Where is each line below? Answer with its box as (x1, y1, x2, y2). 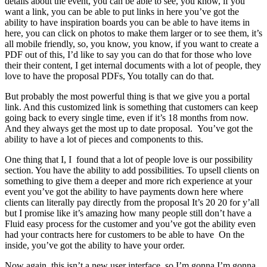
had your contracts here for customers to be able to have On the (5, 229, 244, 240)
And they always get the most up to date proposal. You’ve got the (5, 123, 253, 133)
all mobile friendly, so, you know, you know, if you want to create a (5, 38, 259, 49)
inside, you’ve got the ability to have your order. (5, 240, 185, 250)
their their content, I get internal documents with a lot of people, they (5, 60, 261, 70)
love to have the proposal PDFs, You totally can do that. (5, 70, 214, 81)
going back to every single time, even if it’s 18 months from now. (5, 112, 249, 123)
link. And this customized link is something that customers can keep (5, 101, 258, 112)
